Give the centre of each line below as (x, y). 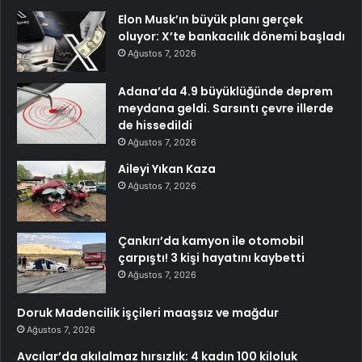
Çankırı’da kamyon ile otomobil (211, 240)
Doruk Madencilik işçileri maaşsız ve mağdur (148, 312)
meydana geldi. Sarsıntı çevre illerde (226, 108)
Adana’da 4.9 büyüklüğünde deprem (225, 91)
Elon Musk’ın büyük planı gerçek (210, 19)
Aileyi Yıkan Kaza (167, 168)
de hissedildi (155, 125)
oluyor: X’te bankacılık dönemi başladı (232, 36)
